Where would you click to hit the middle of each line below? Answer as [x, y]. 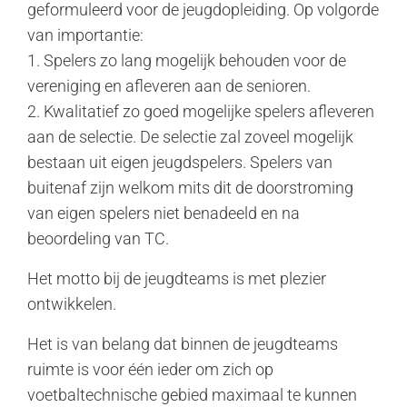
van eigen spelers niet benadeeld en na [164, 213]
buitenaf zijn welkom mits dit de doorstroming [190, 188]
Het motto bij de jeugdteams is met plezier [177, 278]
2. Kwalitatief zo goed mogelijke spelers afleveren [201, 111]
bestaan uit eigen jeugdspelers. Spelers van [180, 162]
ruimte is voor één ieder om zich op [150, 369]
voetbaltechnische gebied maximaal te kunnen [192, 395]
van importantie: [85, 35]
